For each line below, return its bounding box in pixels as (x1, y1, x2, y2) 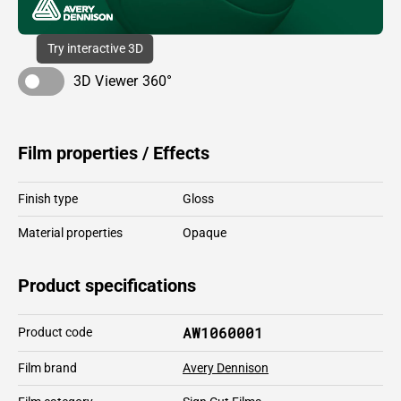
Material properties (18, 225, 123, 240)
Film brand (18, 360, 77, 375)
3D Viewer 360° (73, 72, 173, 90)
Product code (18, 324, 92, 339)
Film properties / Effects (18, 141, 209, 164)
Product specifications (18, 274, 196, 296)
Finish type (18, 191, 78, 206)
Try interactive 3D (47, 40, 143, 55)
